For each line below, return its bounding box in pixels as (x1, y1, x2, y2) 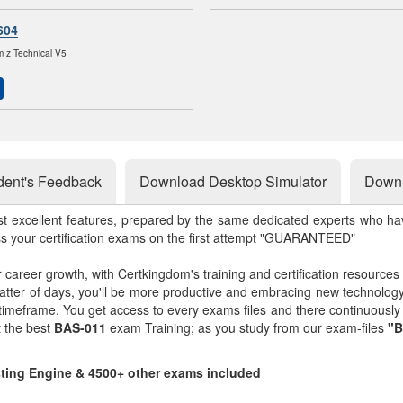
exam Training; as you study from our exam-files (106, 318, 388, 336)
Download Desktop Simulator (139, 171, 327, 192)
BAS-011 (54, 318, 106, 336)
